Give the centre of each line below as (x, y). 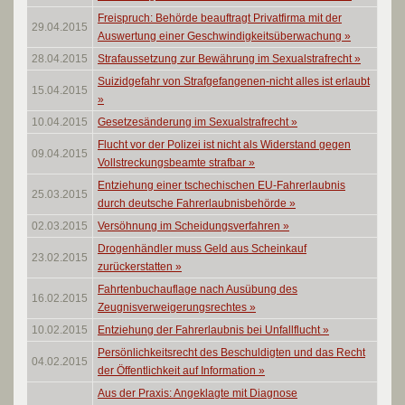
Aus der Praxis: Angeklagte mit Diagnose (198, 393)
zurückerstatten (137, 267)
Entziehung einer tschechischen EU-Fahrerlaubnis (221, 185)
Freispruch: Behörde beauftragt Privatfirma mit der (220, 18)
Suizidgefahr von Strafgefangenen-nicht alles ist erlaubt (234, 81)
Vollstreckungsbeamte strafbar (173, 163)
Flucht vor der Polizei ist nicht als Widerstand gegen (224, 145)
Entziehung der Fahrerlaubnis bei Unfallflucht (210, 330)
